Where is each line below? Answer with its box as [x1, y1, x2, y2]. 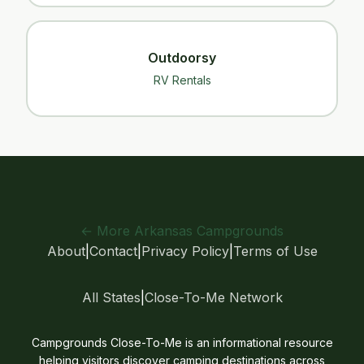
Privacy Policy [141, 243, 229, 259]
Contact [89, 243, 137, 259]
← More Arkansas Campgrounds [80, 223, 284, 239]
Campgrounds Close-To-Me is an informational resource [31, 336, 333, 349]
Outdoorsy [148, 50, 216, 66]
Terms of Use [232, 243, 318, 259]
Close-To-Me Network [144, 289, 283, 305]
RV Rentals [153, 73, 211, 87]
